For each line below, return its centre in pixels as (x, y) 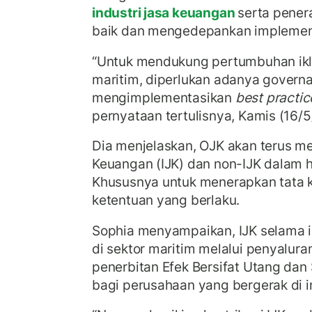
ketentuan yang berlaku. (167, 200)
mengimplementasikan (164, 97)
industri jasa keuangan (165, 13)
